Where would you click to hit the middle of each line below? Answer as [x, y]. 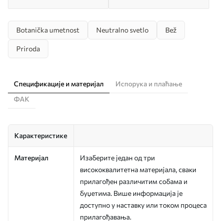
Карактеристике [41, 135]
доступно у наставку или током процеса [143, 205]
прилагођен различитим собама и [134, 181]
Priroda [28, 48]
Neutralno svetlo [122, 30]
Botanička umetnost [48, 30]
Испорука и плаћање [149, 83]
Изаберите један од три [117, 157]
